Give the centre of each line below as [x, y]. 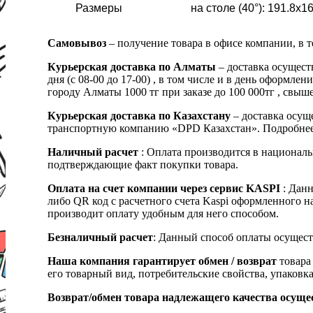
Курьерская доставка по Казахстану [139, 115]
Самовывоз [77, 43]
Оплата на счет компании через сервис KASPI [164, 188]
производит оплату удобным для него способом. [163, 213]
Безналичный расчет [100, 237]
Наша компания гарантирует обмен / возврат [162, 261]
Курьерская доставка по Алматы [133, 66]
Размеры [99, 8]
